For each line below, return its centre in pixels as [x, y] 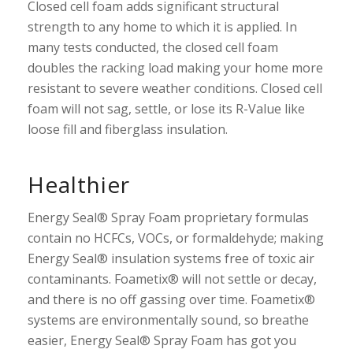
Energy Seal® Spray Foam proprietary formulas [168, 217]
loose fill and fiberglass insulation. [127, 130]
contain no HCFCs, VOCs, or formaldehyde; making [175, 238]
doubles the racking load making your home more [175, 68]
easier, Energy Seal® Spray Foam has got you [162, 340]
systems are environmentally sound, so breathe [168, 320]
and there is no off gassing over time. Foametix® [171, 299]
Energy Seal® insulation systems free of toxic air [171, 258]
